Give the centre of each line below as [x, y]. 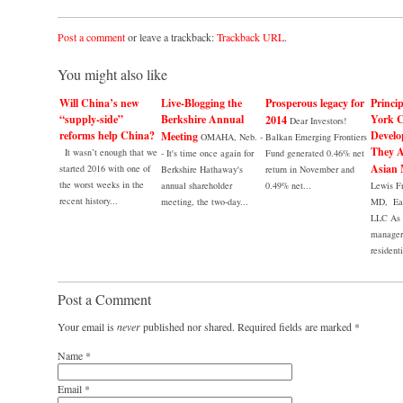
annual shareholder [197, 185]
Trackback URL [251, 37]
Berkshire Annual [202, 119]
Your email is [87, 327]
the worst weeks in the [102, 184]
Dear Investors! [318, 121]
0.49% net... [288, 185]
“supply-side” [91, 119]
